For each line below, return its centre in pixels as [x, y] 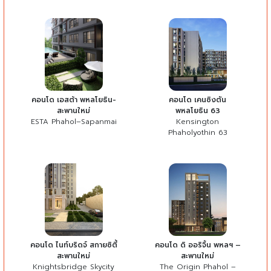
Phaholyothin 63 [198, 132]
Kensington [198, 121]
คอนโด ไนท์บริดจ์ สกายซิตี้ [73, 245]
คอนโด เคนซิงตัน [198, 100]
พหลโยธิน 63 [198, 110]
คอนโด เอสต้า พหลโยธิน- [73, 100]
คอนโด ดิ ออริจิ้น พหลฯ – [198, 245]
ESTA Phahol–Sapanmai [73, 121]
